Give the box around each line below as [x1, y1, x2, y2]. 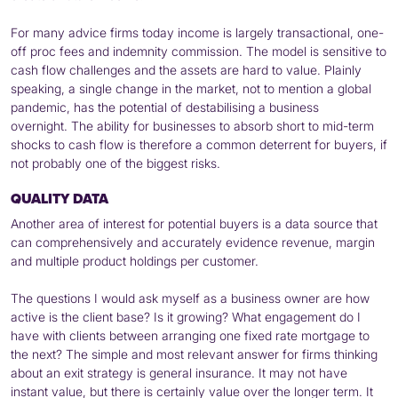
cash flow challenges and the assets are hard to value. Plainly [11, 62, 362, 78]
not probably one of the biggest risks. [11, 155, 220, 171]
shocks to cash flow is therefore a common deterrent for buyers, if [11, 137, 387, 153]
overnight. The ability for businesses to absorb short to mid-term [11, 118, 374, 134]
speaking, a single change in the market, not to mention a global [11, 81, 371, 97]
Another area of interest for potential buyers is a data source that [11, 216, 378, 232]
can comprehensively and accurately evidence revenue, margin [11, 235, 375, 251]
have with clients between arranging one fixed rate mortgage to [11, 328, 370, 344]
